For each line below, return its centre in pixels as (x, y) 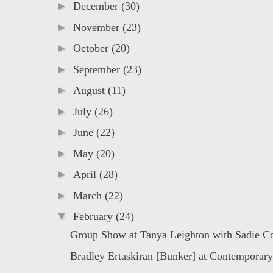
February (94, 217)
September (98, 69)
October (92, 48)
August (90, 90)
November (97, 27)
